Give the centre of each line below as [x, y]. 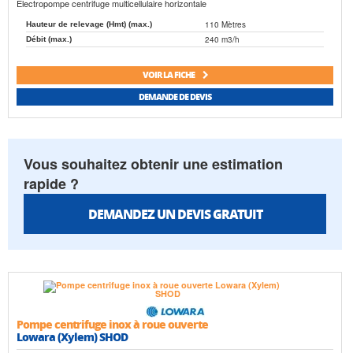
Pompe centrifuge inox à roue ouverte [112, 324]
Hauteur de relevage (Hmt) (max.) [89, 24]
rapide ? [51, 184]
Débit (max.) [49, 39]
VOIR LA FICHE [169, 75]
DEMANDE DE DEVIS [175, 96]
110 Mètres [225, 24]
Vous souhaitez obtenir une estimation [153, 164]
